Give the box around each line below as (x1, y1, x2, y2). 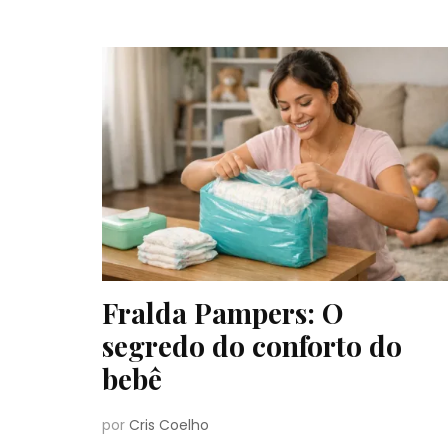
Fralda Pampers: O (102, 293, 343, 331)
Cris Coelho (129, 414, 209, 435)
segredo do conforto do (102, 326, 402, 364)
